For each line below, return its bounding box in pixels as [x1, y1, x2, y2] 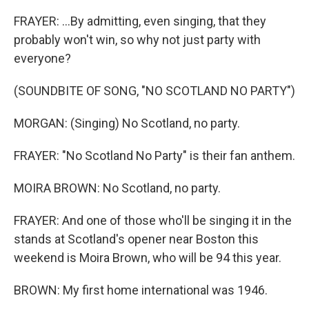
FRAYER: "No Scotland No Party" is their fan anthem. [14, 148, 295, 163]
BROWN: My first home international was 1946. [14, 282, 268, 297]
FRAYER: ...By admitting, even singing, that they [14, 13, 266, 28]
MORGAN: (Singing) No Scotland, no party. [14, 115, 240, 130]
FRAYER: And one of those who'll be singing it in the [14, 212, 292, 228]
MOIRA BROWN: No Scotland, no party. [14, 180, 221, 195]
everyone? [14, 50, 71, 66]
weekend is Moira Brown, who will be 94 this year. [14, 250, 281, 265]
